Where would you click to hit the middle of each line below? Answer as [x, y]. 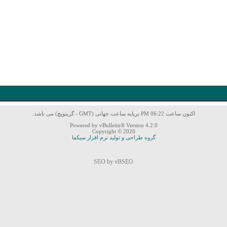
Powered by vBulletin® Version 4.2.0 [113, 125]
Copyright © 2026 [113, 131]
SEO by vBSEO [113, 162]
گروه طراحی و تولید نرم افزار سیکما [113, 137]
